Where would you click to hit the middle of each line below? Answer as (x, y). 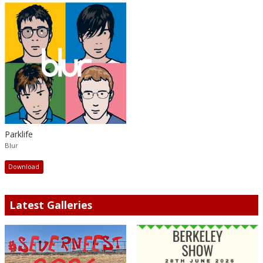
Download (24, 167)
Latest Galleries (51, 205)
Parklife (19, 134)
